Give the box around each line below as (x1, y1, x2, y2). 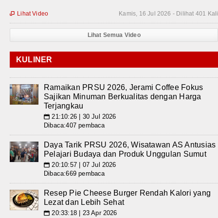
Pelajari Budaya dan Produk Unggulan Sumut (44, 150, 206, 159)
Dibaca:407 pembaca (44, 122, 105, 129)
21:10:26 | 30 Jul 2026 (50, 113, 116, 121)
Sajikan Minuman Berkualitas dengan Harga (44, 92, 201, 101)
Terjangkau (44, 102, 84, 110)
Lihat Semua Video (87, 32, 141, 39)
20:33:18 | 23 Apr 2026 (50, 209, 117, 217)
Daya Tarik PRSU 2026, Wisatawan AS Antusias (44, 141, 216, 149)
